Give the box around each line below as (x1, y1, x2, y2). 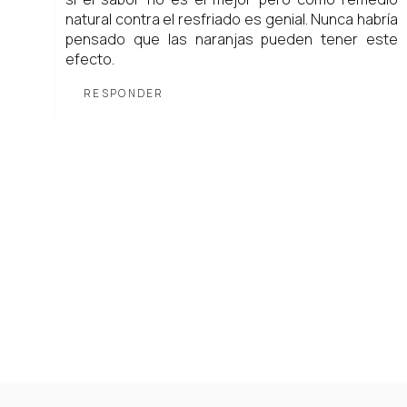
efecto (65, 49, 112, 70)
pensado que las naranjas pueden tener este (65, 29, 398, 50)
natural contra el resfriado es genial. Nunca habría (65, 9, 398, 30)
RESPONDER (84, 86, 164, 101)
